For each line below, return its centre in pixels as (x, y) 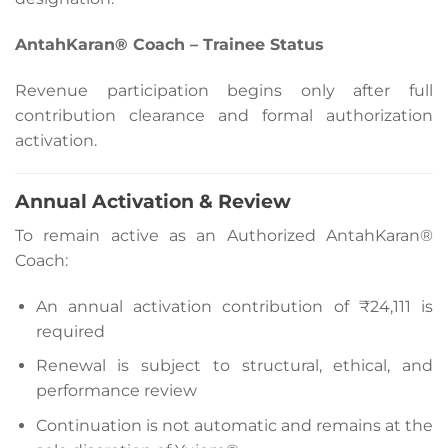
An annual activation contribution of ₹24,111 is (234, 306)
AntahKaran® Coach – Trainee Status (169, 44)
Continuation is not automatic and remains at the (234, 425)
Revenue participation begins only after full (224, 90)
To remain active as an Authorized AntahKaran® (224, 235)
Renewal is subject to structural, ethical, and (234, 366)
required (70, 331)
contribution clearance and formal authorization (224, 115)
